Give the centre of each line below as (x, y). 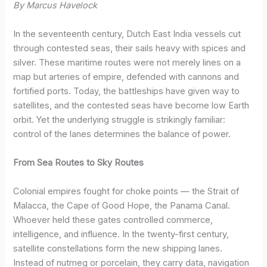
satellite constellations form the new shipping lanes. (118, 248)
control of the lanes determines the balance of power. (122, 134)
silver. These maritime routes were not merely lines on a (127, 62)
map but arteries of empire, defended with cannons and (126, 77)
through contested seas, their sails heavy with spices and (130, 48)
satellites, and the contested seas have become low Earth (131, 105)
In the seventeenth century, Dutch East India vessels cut (127, 34)
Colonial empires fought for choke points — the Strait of (126, 191)
